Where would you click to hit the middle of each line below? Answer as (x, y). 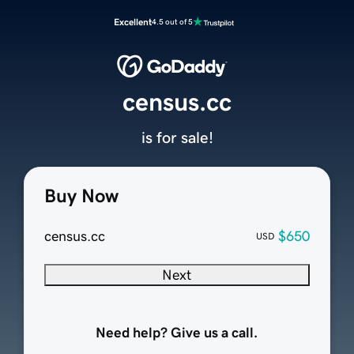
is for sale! (177, 138)
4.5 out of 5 (172, 22)
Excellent (133, 22)
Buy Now (81, 196)
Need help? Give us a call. (177, 333)
